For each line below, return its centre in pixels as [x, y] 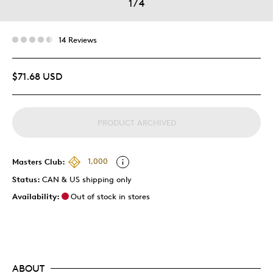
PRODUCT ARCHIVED [136, 122]
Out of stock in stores [110, 196]
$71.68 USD [37, 76]
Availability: [36, 196]
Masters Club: [39, 161]
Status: [27, 179]
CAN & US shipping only [87, 179]
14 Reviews [78, 39]
